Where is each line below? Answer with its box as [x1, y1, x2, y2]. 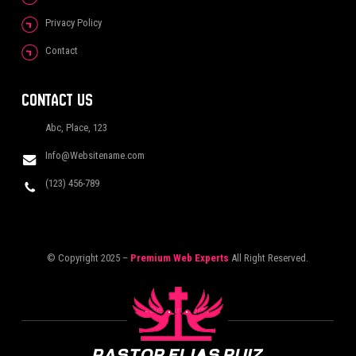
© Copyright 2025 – [47, 251, 129, 264]
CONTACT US [21, 88, 94, 110]
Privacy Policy [45, 16, 103, 29]
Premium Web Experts [130, 251, 230, 264]
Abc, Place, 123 [45, 121, 108, 133]
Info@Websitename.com [45, 149, 145, 161]
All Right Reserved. [231, 251, 309, 264]
